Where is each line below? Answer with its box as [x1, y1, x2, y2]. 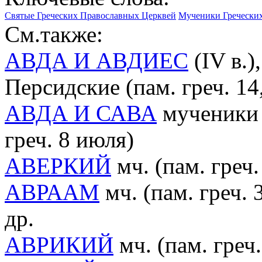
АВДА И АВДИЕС [5, 47, 188, 73]
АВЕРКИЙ [5, 153, 111, 178]
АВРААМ [5, 179, 99, 205]
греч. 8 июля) [5, 126, 134, 152]
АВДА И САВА [5, 100, 157, 126]
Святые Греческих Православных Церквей [5, 10, 176, 20]
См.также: [5, 21, 103, 47]
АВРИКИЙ [5, 232, 113, 257]
